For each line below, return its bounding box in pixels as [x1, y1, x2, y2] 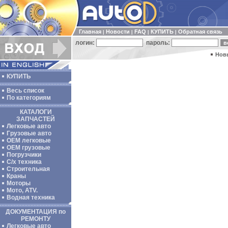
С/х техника [7, 158, 42, 165]
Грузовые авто [7, 130, 51, 137]
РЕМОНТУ [21, 215, 50, 222]
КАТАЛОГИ [19, 108, 52, 116]
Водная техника [7, 194, 55, 201]
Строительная [7, 165, 50, 173]
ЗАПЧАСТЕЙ [16, 116, 55, 123]
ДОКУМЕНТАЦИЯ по [6, 208, 66, 215]
